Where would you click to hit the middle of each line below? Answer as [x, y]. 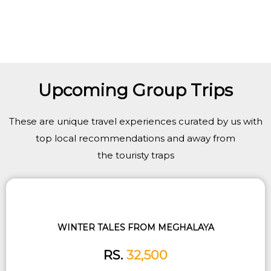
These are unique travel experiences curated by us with [135, 121]
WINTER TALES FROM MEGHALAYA [135, 228]
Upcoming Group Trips [135, 90]
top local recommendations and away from [135, 138]
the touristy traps [135, 155]
